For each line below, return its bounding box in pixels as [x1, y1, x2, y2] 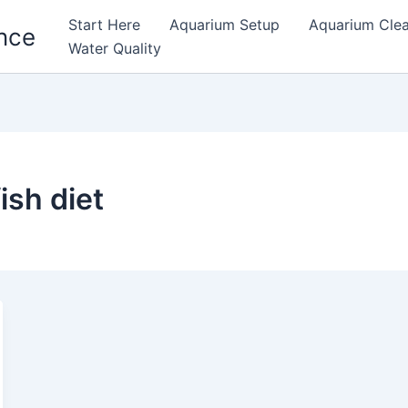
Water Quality [68, 39, 161, 57]
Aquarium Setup [169, 15, 280, 34]
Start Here [68, 15, 140, 34]
